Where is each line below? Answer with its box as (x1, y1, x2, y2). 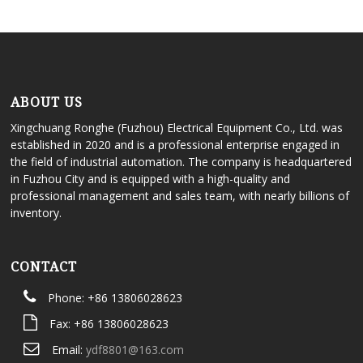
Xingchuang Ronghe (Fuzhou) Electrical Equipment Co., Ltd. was (11, 120, 344, 136)
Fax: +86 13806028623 (49, 316, 169, 332)
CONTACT (11, 258, 78, 276)
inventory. (11, 205, 62, 221)
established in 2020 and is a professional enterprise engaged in (11, 137, 340, 153)
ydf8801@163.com (85, 342, 184, 358)
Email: (51, 342, 86, 358)
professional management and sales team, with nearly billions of (11, 188, 350, 204)
